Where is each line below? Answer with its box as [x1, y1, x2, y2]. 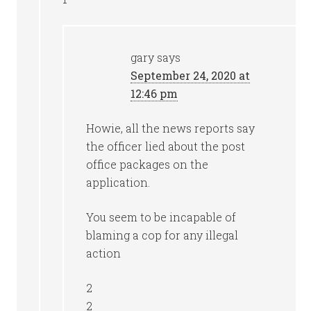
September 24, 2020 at [131, 68, 251, 83]
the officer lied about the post [86, 139, 246, 153]
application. [86, 175, 151, 190]
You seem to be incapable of [86, 210, 237, 224]
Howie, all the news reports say [86, 121, 255, 135]
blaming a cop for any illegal [86, 228, 239, 242]
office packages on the [86, 157, 209, 171]
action [86, 246, 121, 260]
